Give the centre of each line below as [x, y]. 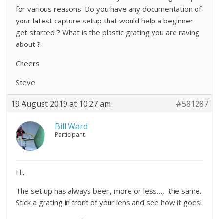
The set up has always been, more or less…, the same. [109, 190]
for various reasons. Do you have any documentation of [109, 9]
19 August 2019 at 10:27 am [61, 103]
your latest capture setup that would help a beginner [105, 20]
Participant [70, 134]
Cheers [28, 63]
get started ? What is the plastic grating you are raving [108, 32]
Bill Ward [71, 126]
